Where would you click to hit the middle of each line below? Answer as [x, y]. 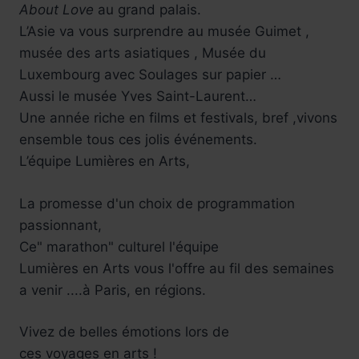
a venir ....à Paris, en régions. [113, 290]
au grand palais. [149, 10]
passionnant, [61, 225]
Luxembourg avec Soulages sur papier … [150, 75]
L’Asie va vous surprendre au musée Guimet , [164, 32]
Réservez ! [179, 14]
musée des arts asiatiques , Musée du [143, 53]
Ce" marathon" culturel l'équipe [119, 246]
